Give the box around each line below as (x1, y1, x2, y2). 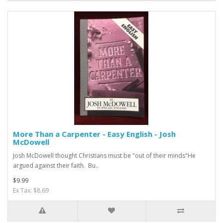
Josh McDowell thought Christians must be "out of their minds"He (13, 151, 196, 160)
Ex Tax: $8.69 (13, 186, 49, 195)
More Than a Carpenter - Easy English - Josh (13, 128, 176, 139)
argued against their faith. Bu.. (13, 161, 99, 170)
